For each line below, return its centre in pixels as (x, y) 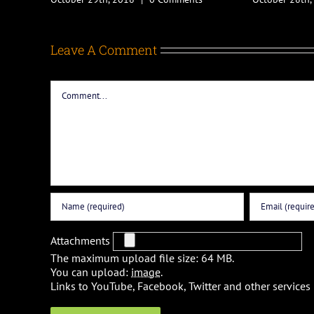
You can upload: (91, 272)
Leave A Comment (104, 49)
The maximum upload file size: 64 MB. (142, 258)
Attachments (82, 240)
